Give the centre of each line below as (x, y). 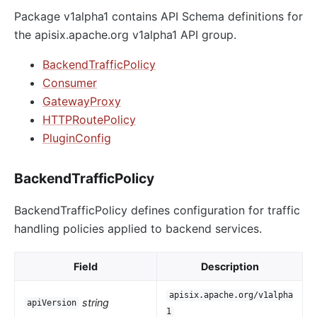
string (96, 302)
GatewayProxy (82, 101)
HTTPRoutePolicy (89, 119)
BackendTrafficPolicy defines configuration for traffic (157, 210)
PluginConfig (77, 138)
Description (230, 266)
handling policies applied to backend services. (138, 228)
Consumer (70, 82)
